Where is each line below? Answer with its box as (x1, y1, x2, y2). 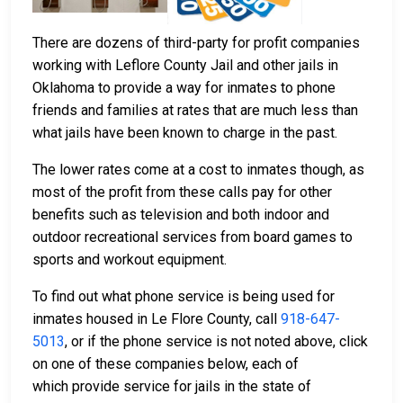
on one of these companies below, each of (32, 355, 299, 373)
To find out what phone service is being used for (32, 288, 335, 306)
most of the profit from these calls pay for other (32, 184, 332, 201)
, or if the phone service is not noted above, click (65, 333, 368, 351)
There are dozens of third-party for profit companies (32, 34, 360, 52)
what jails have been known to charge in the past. (32, 124, 337, 142)
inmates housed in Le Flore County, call (32, 310, 281, 328)
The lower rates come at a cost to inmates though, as (32, 161, 364, 179)
